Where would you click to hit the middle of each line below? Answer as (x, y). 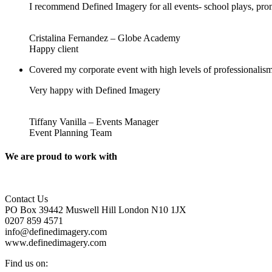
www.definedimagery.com (56, 243)
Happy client (54, 49)
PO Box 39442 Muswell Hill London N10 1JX (96, 210)
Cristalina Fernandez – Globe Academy (105, 38)
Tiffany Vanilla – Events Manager (94, 121)
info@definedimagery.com (56, 232)
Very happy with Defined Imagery (95, 90)
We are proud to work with (61, 156)
